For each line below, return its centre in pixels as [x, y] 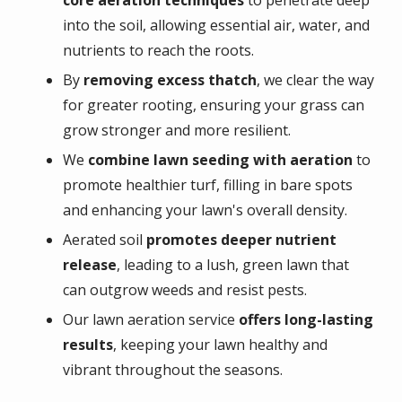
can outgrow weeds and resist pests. [185, 289]
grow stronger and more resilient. [177, 130]
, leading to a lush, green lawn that [233, 264]
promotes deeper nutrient [241, 239]
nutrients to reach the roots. [158, 50]
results [88, 344]
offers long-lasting [306, 319]
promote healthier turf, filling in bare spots [208, 184]
